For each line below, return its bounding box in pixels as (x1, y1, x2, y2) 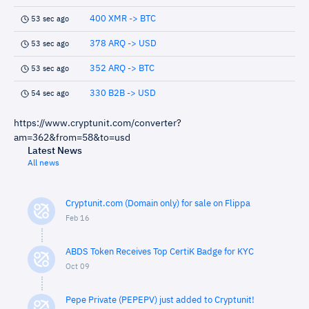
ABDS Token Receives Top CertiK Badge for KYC (66, 248, 254, 257)
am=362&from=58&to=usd (14, 133, 130, 143)
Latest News (28, 146, 82, 156)
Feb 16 (66, 215, 90, 222)
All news (28, 159, 59, 168)
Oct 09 (66, 263, 90, 270)
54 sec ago (31, 90, 69, 97)
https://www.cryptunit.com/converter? (14, 119, 181, 128)
